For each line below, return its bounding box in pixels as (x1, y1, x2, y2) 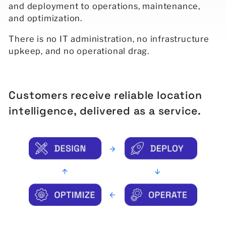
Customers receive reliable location (9, 88, 202, 102)
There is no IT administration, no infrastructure (9, 33, 209, 44)
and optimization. (9, 13, 83, 24)
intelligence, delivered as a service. (9, 103, 202, 118)
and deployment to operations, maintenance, (9, 1, 201, 12)
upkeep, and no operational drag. (9, 45, 150, 56)
